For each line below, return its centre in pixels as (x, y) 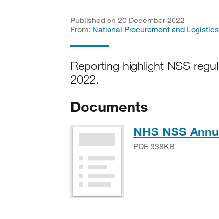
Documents (109, 106)
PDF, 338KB (154, 146)
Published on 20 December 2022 (128, 20)
